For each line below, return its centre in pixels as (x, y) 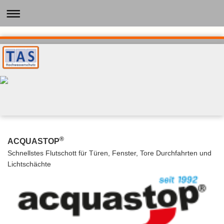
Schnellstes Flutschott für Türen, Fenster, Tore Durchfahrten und (109, 153)
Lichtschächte (29, 164)
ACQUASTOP (33, 141)
